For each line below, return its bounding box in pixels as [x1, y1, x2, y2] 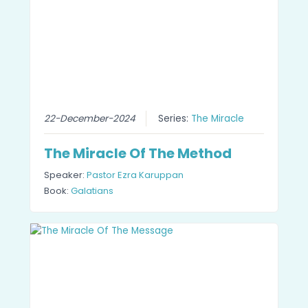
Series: [157, 111, 191, 125]
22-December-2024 [43, 111, 135, 125]
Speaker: [43, 168, 87, 181]
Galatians [70, 184, 113, 197]
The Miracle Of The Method [43, 143, 232, 163]
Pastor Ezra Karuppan [86, 168, 184, 181]
